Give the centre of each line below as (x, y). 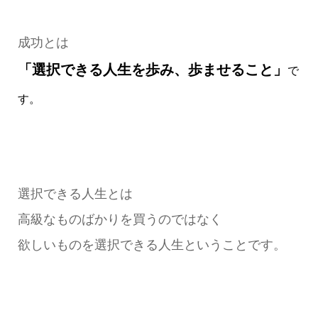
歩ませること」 (237, 70)
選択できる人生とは (75, 194)
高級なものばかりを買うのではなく (120, 220)
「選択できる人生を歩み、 (103, 70)
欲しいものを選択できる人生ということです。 (152, 245)
